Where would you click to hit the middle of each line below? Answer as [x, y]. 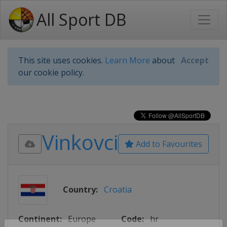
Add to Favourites [168, 144]
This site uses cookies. [62, 60]
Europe [82, 219]
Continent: [40, 219]
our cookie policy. [51, 72]
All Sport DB [81, 20]
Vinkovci [80, 142]
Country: [80, 190]
